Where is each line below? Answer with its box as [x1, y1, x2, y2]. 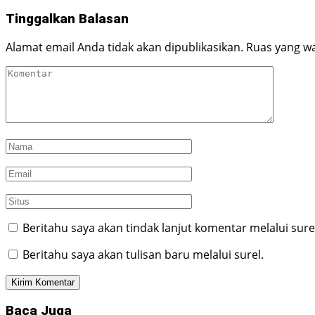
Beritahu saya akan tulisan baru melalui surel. [22, 247, 264, 263]
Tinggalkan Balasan [6, 11, 129, 27]
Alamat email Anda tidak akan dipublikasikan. [6, 39, 243, 56]
